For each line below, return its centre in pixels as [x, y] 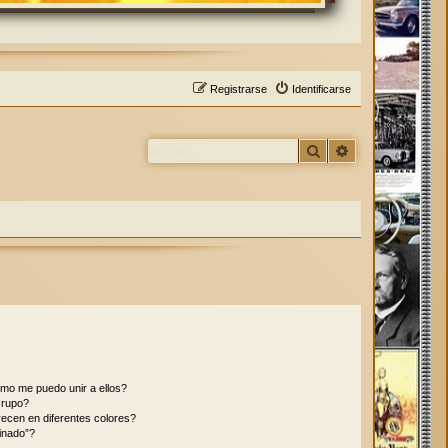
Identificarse [321, 89]
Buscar [342, 150]
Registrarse [238, 89]
